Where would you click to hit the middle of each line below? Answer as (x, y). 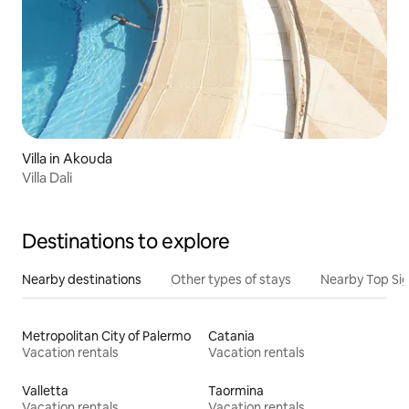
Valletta (45, 390)
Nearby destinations (82, 279)
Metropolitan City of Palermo (106, 336)
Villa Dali (47, 177)
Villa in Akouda (67, 158)
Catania (231, 336)
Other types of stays (231, 279)
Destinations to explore (126, 241)
